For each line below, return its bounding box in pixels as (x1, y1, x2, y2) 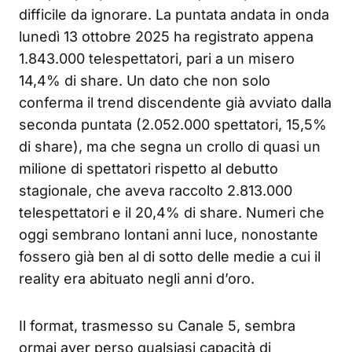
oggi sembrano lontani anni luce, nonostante (19, 225, 318, 243)
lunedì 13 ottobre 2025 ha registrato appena (19, 27, 313, 45)
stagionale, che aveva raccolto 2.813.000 (19, 181, 292, 199)
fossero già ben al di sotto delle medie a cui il (19, 247, 321, 265)
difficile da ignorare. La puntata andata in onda (19, 5, 329, 23)
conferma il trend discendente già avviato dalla (19, 93, 332, 111)
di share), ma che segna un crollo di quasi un (19, 137, 321, 155)
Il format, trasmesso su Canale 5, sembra (19, 317, 295, 334)
